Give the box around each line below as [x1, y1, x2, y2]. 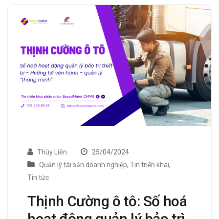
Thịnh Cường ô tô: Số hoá [27, 192, 187, 210]
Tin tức [27, 173, 49, 181]
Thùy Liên [37, 148, 67, 156]
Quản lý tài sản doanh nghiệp [39, 160, 127, 169]
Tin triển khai [130, 160, 169, 169]
